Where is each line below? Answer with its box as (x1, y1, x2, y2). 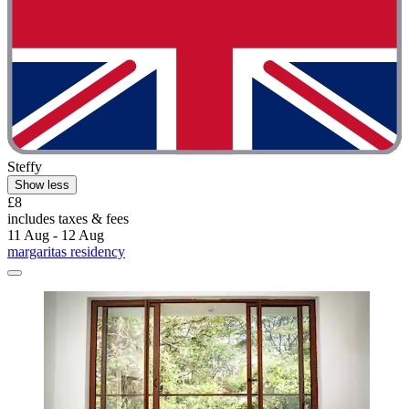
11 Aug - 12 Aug (7, 227, 104, 244)
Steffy (7, 159, 42, 175)
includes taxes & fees (7, 211, 129, 227)
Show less (15, 178, 69, 193)
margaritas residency (7, 244, 125, 260)
